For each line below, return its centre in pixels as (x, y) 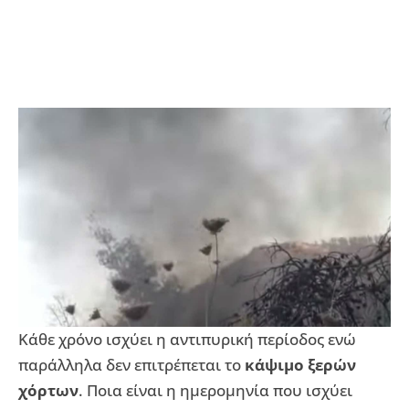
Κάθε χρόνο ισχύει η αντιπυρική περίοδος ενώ (187, 339)
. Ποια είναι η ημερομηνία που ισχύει (215, 390)
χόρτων (48, 390)
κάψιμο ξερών (300, 364)
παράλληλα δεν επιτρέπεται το (131, 364)
